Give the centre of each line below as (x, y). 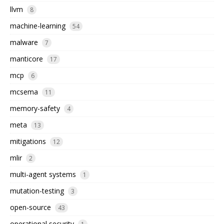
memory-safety (35, 108)
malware (24, 42)
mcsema (24, 92)
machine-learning (38, 26)
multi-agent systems (43, 174)
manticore (26, 59)
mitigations (28, 141)
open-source (30, 207)
